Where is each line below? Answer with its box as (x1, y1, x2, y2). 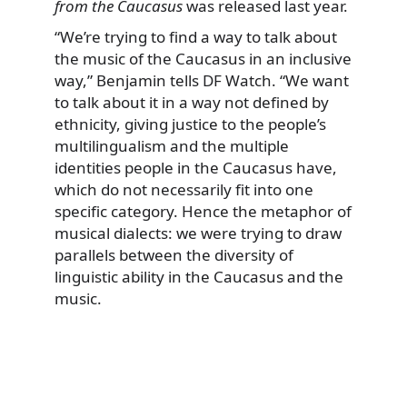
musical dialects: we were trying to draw (55, 222, 342, 243)
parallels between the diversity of (55, 243, 293, 265)
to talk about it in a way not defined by (55, 91, 329, 113)
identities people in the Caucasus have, (55, 156, 337, 178)
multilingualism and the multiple (55, 134, 289, 156)
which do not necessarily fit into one (55, 178, 313, 200)
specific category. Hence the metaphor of (55, 200, 352, 222)
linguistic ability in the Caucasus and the (55, 265, 343, 287)
